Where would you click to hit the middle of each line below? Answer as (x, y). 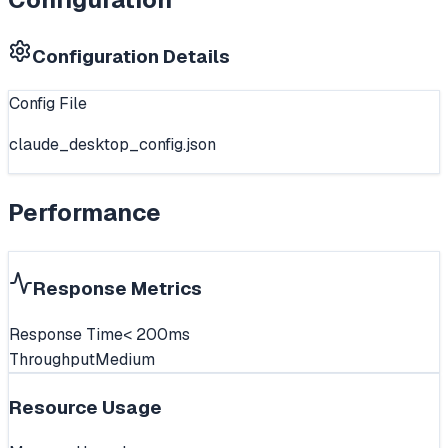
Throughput (52, 359)
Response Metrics (117, 289)
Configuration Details (131, 56)
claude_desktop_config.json (112, 144)
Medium (125, 359)
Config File (48, 103)
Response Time (66, 334)
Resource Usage (85, 407)
